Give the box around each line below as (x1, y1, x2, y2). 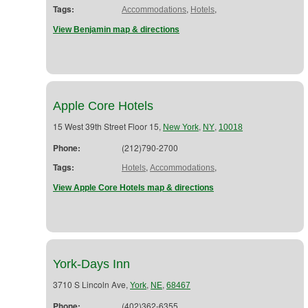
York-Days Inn (53, 257, 130, 271)
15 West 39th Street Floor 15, (53, 120, 163, 132)
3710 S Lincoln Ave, (53, 278, 130, 290)
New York (163, 122, 199, 132)
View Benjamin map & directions (53, 25, 179, 34)
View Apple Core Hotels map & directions (53, 183, 214, 192)
